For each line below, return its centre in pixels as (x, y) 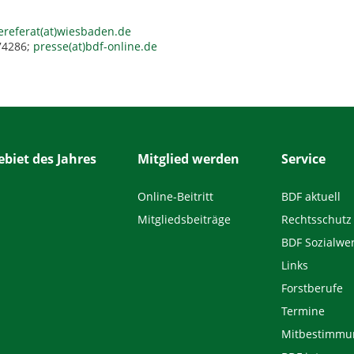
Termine (303, 311)
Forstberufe (313, 288)
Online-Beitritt (176, 196)
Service (304, 159)
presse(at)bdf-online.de (95, 46)
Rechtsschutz (317, 219)
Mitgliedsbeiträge (185, 219)
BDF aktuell (311, 196)
